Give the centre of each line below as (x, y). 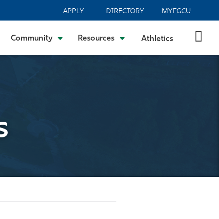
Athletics (157, 39)
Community (32, 39)
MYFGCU (176, 11)
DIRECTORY (125, 11)
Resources (96, 39)
